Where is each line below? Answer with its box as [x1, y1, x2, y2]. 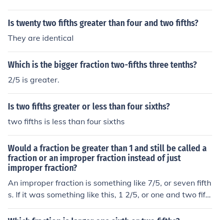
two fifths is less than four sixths [8, 116, 125, 126]
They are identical [8, 33, 74, 43]
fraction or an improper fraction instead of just [8, 153, 181, 164]
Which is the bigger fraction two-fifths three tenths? [8, 59, 197, 70]
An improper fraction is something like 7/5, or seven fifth [8, 178, 211, 188]
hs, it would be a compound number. [8, 201, 140, 211]
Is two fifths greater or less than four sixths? [8, 101, 170, 112]
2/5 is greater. [8, 75, 59, 84]
